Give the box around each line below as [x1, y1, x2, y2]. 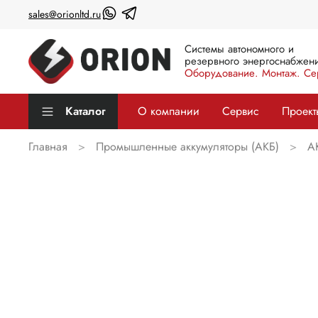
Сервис [222, 102, 259, 119]
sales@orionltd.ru [28, 7, 101, 22]
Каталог [65, 102, 106, 119]
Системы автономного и [185, 41, 294, 57]
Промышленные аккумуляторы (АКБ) [96, 138, 279, 155]
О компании [138, 102, 199, 119]
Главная [28, 138, 67, 155]
